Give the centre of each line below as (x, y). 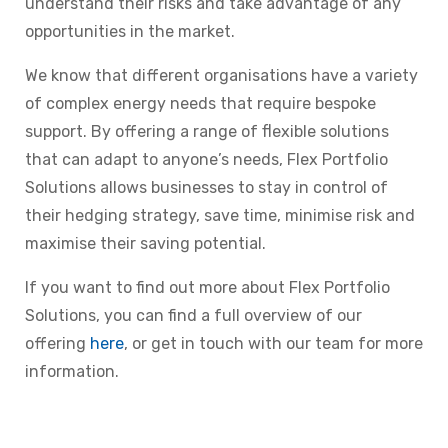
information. (74, 372)
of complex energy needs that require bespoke (200, 104)
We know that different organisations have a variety (221, 76)
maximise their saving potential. (145, 244)
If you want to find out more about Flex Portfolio (207, 288)
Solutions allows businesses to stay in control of (206, 188)
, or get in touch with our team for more (273, 344)
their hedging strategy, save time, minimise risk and (220, 216)
